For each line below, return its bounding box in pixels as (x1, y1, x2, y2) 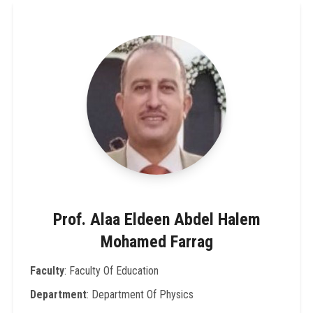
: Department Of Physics (86, 287, 194, 301)
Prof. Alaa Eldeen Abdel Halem (52, 209, 261, 229)
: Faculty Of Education (64, 263, 159, 277)
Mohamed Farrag (100, 231, 213, 252)
